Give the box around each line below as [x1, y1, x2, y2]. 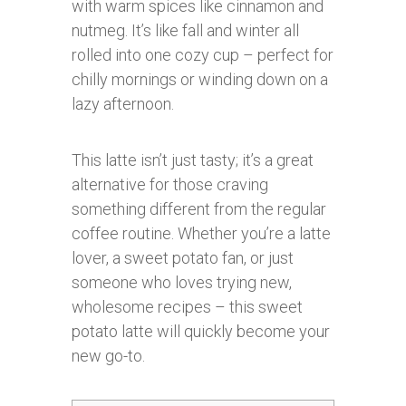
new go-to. [72, 346, 145, 365]
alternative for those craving [72, 175, 268, 194]
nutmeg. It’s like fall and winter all [72, 21, 299, 40]
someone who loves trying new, [72, 273, 292, 292]
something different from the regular [72, 199, 326, 218]
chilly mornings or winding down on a [72, 70, 328, 89]
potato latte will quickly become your [72, 322, 330, 341]
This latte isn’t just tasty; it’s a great [72, 150, 314, 169]
